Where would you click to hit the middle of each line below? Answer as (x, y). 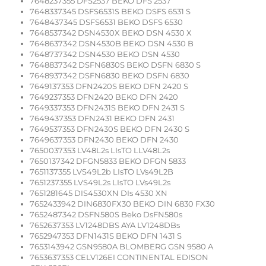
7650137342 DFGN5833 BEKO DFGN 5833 (108, 161)
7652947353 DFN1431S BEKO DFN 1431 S (106, 236)
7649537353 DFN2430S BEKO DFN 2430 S (110, 129)
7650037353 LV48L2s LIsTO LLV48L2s (100, 151)
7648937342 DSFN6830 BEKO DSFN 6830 (110, 76)
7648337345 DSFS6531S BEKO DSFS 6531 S (110, 12)
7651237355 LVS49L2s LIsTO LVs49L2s (100, 183)
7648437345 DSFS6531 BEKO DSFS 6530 (106, 22)
